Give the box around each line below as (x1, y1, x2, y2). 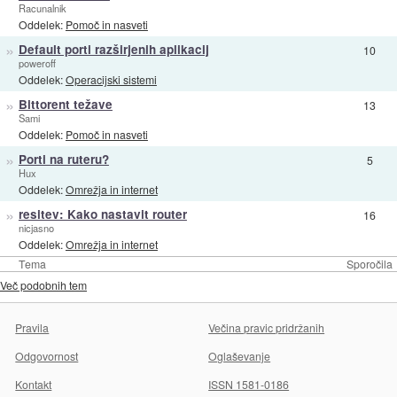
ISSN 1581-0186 (208, 377, 290, 393)
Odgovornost (15, 348, 79, 364)
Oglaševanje (208, 348, 271, 364)
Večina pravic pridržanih (208, 320, 325, 336)
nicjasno (18, 220, 54, 235)
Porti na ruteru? (18, 150, 109, 167)
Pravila (15, 320, 50, 336)
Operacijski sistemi (65, 72, 157, 88)
